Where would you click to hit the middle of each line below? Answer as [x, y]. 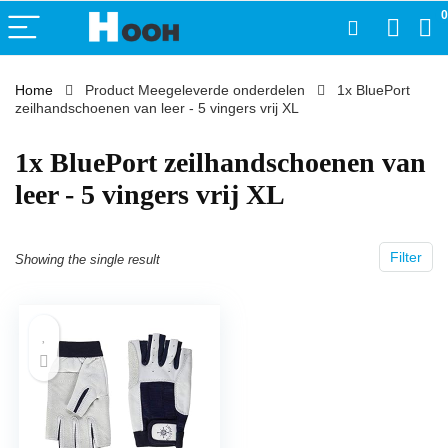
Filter [406, 257]
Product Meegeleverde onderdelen [195, 90]
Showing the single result [87, 259]
